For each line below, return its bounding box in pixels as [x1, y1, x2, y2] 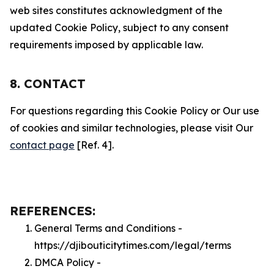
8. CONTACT [10, 76, 86, 91]
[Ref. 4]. [75, 139, 114, 151]
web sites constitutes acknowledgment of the [10, 4, 223, 17]
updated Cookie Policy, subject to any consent [10, 21, 229, 34]
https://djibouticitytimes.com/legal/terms [34, 239, 231, 251]
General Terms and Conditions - [34, 222, 182, 234]
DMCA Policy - [34, 256, 101, 268]
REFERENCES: [10, 203, 95, 218]
